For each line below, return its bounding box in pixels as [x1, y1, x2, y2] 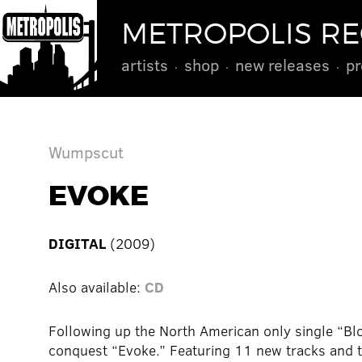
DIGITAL [48, 234, 106, 254]
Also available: [48, 277, 145, 297]
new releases [235, 53, 330, 75]
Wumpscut [48, 141, 124, 162]
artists [121, 53, 168, 75]
